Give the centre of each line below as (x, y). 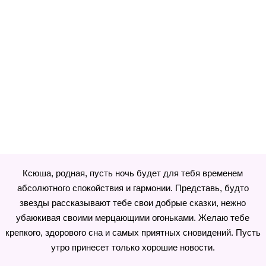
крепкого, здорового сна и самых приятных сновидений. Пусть (133, 232)
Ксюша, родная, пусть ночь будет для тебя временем (133, 173)
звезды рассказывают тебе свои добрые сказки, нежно (133, 203)
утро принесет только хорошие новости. (133, 247)
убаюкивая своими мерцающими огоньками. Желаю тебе (133, 218)
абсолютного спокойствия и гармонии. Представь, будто (133, 188)
